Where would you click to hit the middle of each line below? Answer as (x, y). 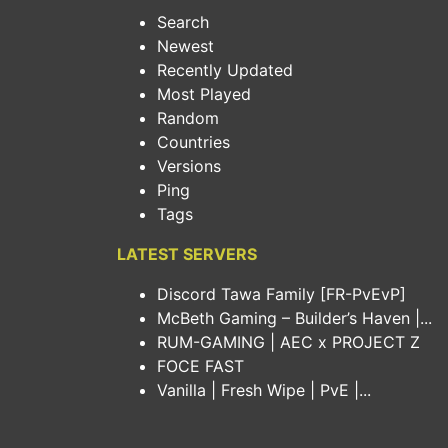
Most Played (204, 93)
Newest (185, 45)
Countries (193, 141)
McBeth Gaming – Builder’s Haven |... (294, 317)
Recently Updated (225, 69)
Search (183, 21)
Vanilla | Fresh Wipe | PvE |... (264, 389)
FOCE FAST (200, 365)
